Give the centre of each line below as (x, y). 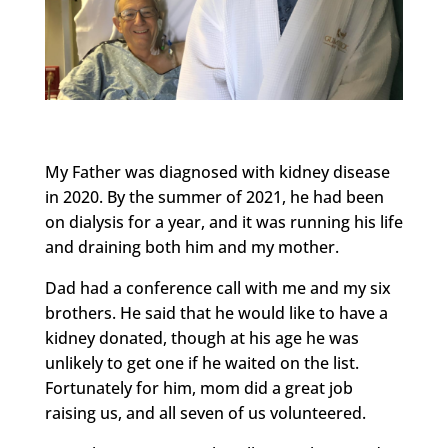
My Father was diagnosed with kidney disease (217, 172)
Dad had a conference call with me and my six (217, 288)
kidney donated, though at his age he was (201, 338)
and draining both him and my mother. (191, 247)
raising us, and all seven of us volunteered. (205, 413)
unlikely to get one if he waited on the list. (201, 363)
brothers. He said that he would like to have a (216, 313)
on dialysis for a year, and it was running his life (223, 222)
